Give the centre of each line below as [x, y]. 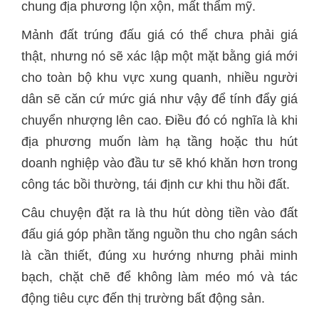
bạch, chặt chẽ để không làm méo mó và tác [159, 277]
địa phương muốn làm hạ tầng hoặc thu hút [159, 142]
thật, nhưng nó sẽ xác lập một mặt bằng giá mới [159, 56]
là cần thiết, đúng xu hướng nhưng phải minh [159, 256]
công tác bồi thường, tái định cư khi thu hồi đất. [156, 184]
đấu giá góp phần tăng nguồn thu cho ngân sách [159, 234]
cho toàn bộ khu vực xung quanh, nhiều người [159, 78]
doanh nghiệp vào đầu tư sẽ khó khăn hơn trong [159, 163]
